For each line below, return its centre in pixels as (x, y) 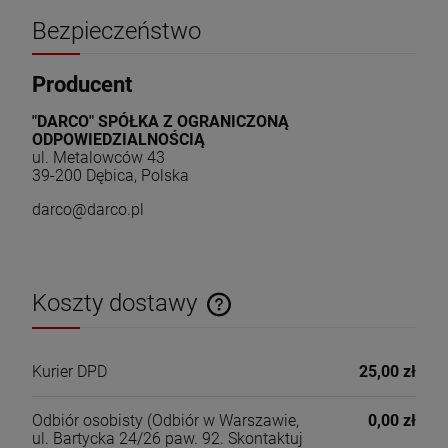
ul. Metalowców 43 (98, 158)
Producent (82, 84)
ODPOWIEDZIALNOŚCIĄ (118, 140)
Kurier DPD (69, 371)
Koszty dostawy (117, 303)
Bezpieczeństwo (116, 31)
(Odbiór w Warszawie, (221, 420)
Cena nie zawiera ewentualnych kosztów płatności (193, 321)
